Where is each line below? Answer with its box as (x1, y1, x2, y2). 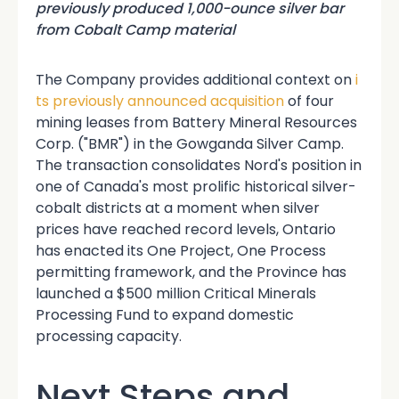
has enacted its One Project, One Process (36, 240, 326, 261)
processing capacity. (36, 326, 182, 346)
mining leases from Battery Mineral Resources (36, 112, 357, 133)
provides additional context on (139, 69, 355, 90)
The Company (36, 69, 135, 90)
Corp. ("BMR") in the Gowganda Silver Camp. (36, 134, 344, 154)
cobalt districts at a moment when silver (36, 198, 320, 218)
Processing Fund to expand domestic (36, 305, 294, 325)
